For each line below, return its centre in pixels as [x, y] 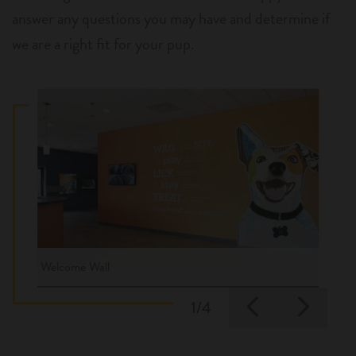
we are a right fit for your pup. [103, 44]
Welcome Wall [75, 267]
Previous [308, 306]
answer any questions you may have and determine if [171, 19]
